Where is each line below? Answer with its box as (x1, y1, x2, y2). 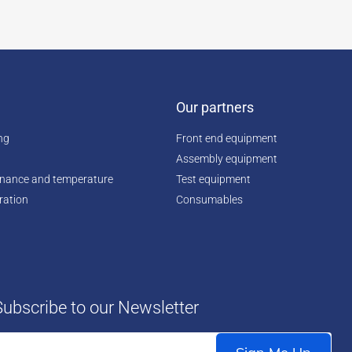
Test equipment (176, 173, 251, 186)
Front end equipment (176, 132, 277, 145)
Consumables (176, 193, 243, 207)
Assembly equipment (176, 152, 277, 166)
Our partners (176, 99, 254, 116)
